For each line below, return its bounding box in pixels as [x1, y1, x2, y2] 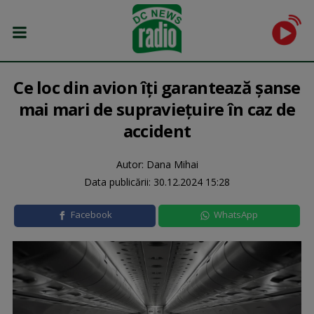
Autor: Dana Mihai [116, 158, 198, 171]
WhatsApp [213, 208, 258, 221]
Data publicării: [84, 175, 153, 189]
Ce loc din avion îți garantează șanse [13, 76, 301, 99]
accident [123, 119, 191, 142]
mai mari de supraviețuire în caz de [18, 97, 296, 121]
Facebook [70, 208, 112, 221]
